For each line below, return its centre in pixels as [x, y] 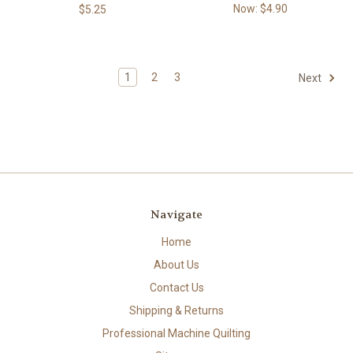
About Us [176, 265]
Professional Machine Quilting [176, 334]
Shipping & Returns [176, 311]
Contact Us [176, 288]
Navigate [176, 214]
